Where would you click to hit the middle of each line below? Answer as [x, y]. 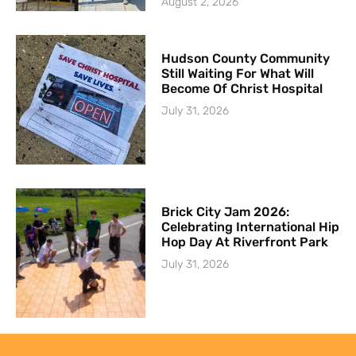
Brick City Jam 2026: [226, 211]
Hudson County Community [246, 58]
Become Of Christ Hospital [242, 88]
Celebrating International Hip [251, 226]
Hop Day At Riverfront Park [245, 242]
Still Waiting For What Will [238, 73]
